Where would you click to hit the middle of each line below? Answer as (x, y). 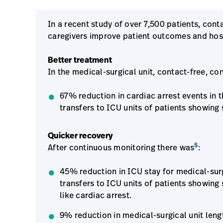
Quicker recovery (80, 135)
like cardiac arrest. (96, 195)
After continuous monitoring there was (121, 147)
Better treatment (80, 60)
